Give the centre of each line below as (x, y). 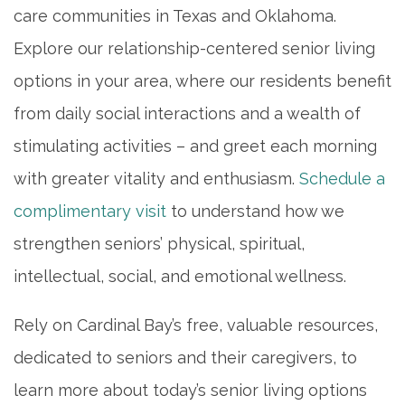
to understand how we (255, 211)
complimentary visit (90, 211)
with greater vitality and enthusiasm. (156, 178)
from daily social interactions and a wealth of (187, 113)
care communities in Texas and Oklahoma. (175, 15)
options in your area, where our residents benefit (202, 80)
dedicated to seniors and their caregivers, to (185, 357)
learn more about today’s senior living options (190, 390)
